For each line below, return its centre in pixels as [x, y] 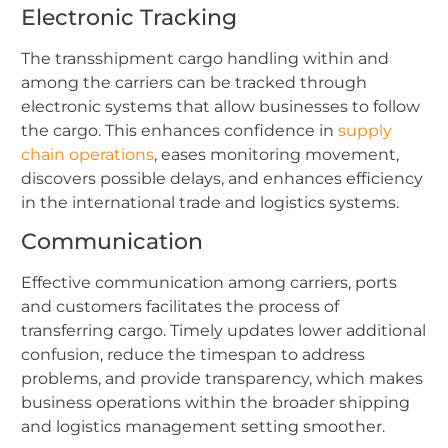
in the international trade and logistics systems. [210, 202]
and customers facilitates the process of [180, 307]
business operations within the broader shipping [215, 403]
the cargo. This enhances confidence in [179, 130]
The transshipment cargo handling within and [205, 58]
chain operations [87, 154]
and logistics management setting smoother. [203, 427]
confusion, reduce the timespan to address [193, 355]
